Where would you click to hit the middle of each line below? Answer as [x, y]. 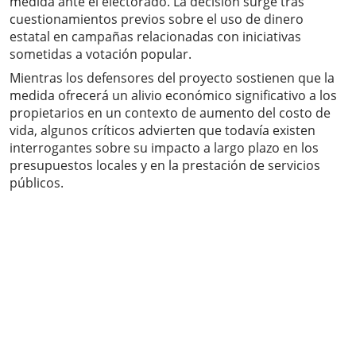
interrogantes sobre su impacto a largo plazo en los [164, 148]
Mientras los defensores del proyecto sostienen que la [172, 78]
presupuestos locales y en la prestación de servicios [165, 166]
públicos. [37, 183]
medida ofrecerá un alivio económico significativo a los [173, 96]
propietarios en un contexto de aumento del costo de [170, 113]
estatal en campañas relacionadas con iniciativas [155, 37]
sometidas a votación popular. [101, 54]
